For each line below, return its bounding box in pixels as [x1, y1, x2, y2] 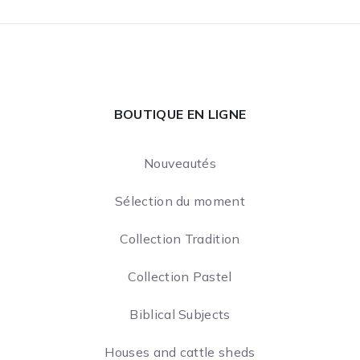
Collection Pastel [128, 268, 232, 284]
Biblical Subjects [129, 305, 231, 322]
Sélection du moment [114, 192, 246, 209]
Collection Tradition [120, 230, 240, 247]
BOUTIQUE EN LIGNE [113, 105, 247, 122]
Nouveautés [143, 154, 217, 171]
